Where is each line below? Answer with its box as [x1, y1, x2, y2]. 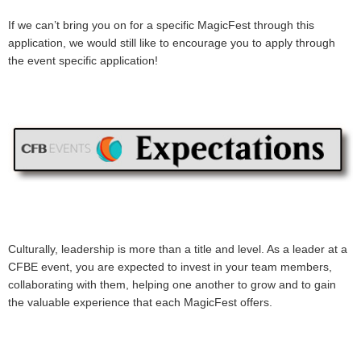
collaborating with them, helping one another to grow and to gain [8, 278, 336, 292]
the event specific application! [8, 53, 158, 67]
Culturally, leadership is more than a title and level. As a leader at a [8, 243, 347, 256]
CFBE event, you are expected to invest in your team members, [8, 260, 332, 274]
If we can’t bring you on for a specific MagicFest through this [8, 18, 314, 31]
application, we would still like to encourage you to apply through [8, 35, 335, 49]
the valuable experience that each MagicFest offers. [8, 296, 279, 309]
